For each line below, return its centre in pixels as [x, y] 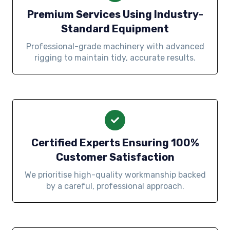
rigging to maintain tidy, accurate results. [115, 57]
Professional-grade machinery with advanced [115, 46]
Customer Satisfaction [115, 157]
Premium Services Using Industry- [115, 14]
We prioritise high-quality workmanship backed [115, 175]
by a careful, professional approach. [115, 186]
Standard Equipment [115, 28]
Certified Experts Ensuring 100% [115, 142]
